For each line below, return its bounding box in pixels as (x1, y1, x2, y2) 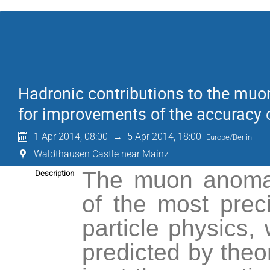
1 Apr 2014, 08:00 (34, 131, 108, 142)
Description (35, 169, 74, 178)
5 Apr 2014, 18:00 (127, 131, 202, 142)
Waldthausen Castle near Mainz (34, 148, 169, 160)
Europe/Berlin (206, 133, 253, 142)
